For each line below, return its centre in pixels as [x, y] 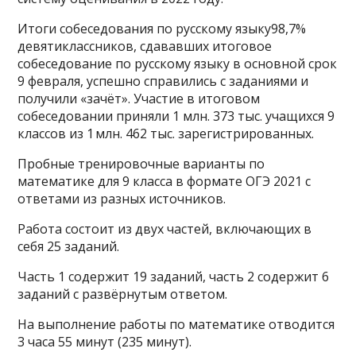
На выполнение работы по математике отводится [176, 324]
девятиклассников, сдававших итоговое [145, 46]
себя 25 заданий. [69, 246]
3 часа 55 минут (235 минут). [105, 342]
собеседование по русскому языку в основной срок [178, 64]
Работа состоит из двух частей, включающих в [165, 229]
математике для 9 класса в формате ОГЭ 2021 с [164, 181]
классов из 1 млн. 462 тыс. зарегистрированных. [166, 133]
